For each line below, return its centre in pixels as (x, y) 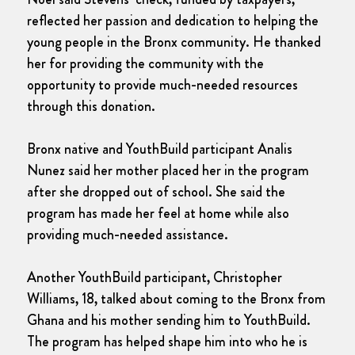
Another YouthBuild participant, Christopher (155, 278)
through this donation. (91, 107)
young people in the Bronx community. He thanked (174, 42)
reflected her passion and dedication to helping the (173, 21)
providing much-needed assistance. (128, 235)
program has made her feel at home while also (158, 214)
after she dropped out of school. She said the (156, 192)
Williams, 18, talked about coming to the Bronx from (176, 299)
